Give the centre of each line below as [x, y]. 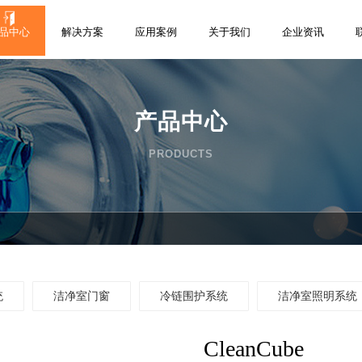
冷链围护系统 [194, 296]
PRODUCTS [181, 154]
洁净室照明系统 [318, 296]
